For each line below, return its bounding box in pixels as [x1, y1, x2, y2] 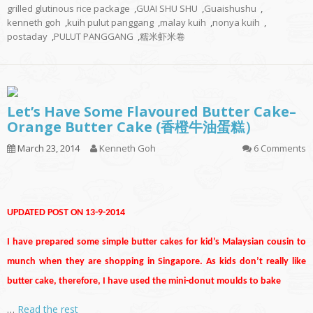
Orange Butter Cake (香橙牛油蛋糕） [7, 117, 259, 137]
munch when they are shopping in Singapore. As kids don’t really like [7, 256, 306, 268]
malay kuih [160, 16, 206, 29]
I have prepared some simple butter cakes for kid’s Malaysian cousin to [7, 237, 306, 248]
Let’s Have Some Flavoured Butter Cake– [7, 102, 296, 122]
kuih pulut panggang [67, 16, 154, 29]
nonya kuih [212, 16, 260, 29]
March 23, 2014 [15, 142, 80, 155]
